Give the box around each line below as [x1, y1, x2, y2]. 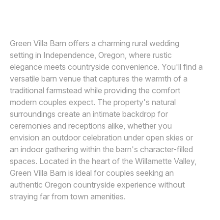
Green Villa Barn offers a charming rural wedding [10, 38, 179, 48]
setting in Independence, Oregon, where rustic [10, 50, 172, 60]
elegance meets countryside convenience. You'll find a [10, 62, 203, 72]
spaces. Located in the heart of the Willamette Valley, [10, 156, 196, 166]
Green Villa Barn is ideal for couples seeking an [10, 168, 174, 178]
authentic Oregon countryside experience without [10, 180, 185, 190]
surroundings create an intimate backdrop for [10, 109, 168, 119]
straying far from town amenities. [10, 192, 126, 201]
